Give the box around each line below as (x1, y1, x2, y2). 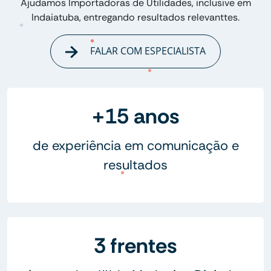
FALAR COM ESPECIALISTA (87, 44, 206, 58)
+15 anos (91, 102, 180, 130)
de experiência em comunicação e (32, 136, 239, 154)
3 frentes (94, 231, 177, 260)
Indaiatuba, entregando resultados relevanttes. (31, 11, 240, 24)
